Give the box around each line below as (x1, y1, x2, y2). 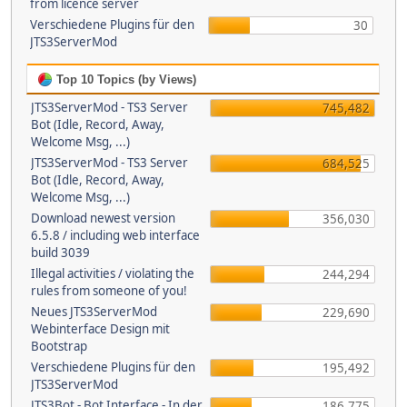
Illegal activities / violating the (31, 265, 194, 282)
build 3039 (31, 244, 90, 261)
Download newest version (31, 210, 175, 226)
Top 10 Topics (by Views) (53, 73, 196, 86)
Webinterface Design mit (31, 321, 170, 337)
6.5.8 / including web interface (31, 227, 200, 243)
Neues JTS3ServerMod (31, 303, 157, 320)
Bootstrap (31, 338, 87, 354)
